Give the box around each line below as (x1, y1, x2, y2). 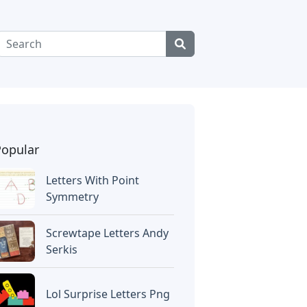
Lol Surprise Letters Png (46, 286, 171, 302)
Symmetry (46, 189, 99, 204)
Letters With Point (46, 173, 140, 188)
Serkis (46, 242, 78, 257)
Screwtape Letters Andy (46, 225, 169, 241)
